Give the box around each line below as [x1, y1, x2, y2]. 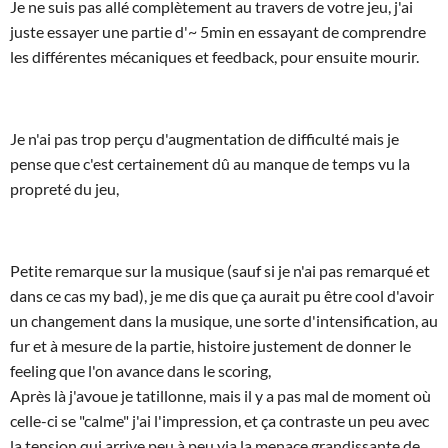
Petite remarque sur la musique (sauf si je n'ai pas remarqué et [10, 261, 430, 280]
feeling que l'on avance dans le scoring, [10, 361, 271, 380]
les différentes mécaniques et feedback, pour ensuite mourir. [10, 47, 419, 66]
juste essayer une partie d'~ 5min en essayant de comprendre [10, 22, 426, 41]
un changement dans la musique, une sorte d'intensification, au [10, 311, 438, 330]
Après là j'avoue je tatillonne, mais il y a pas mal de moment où [10, 386, 431, 405]
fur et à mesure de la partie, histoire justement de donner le [10, 336, 411, 355]
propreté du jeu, [10, 179, 122, 198]
